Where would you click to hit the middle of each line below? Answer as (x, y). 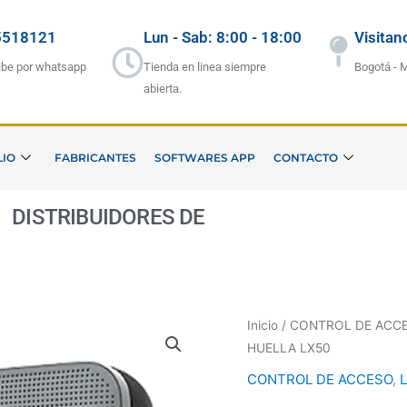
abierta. (162, 89)
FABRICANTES (95, 158)
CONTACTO (305, 158)
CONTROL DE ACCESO (320, 379)
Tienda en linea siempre (204, 67)
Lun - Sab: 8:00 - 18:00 (222, 38)
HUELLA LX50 (289, 348)
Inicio (263, 326)
